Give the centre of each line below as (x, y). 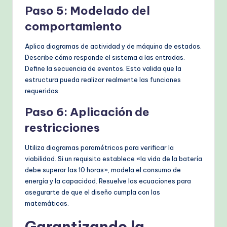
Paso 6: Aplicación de (87, 112)
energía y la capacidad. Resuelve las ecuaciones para (108, 181)
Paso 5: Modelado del (87, 11)
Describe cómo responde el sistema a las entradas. (105, 58)
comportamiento (73, 27)
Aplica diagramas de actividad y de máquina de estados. (113, 46)
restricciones (62, 128)
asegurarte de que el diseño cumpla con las (92, 192)
